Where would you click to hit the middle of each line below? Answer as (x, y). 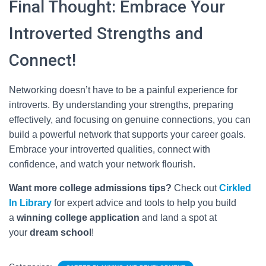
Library (36, 202)
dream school (61, 232)
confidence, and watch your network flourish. (102, 164)
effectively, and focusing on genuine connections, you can (130, 119)
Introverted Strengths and (106, 33)
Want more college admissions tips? (90, 188)
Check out (195, 188)
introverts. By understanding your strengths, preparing (121, 104)
